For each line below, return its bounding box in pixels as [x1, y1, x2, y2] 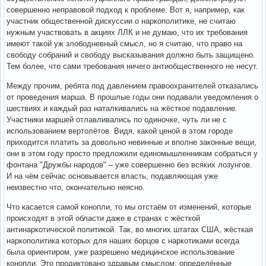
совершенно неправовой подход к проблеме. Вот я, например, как [7, 5, 245, 14]
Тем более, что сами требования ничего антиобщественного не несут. [7, 61, 258, 71]
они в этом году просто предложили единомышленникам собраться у [7, 148, 258, 158]
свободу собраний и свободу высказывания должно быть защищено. [7, 50, 255, 59]
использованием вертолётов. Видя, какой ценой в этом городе [7, 126, 233, 135]
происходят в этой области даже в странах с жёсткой [7, 213, 200, 223]
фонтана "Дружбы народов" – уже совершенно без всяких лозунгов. [7, 160, 252, 169]
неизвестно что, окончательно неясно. [7, 182, 145, 192]
